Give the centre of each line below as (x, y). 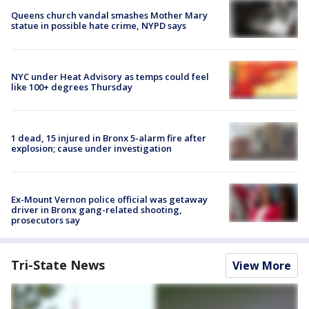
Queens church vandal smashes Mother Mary (109, 15)
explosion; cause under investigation (91, 149)
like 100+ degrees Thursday (72, 87)
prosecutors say (46, 220)
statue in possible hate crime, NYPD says (99, 25)
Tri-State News (58, 265)
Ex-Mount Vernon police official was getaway (109, 199)
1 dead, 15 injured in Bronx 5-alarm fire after (109, 138)
